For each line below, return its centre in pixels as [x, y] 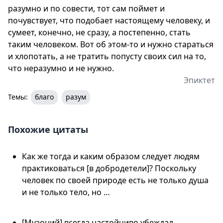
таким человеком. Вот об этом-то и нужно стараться [111, 44]
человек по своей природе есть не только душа [115, 180]
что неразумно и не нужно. [61, 68]
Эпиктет [199, 80]
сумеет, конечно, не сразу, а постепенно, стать [99, 32]
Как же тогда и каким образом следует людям [111, 156]
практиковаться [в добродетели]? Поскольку [109, 168]
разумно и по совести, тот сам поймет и [86, 8]
